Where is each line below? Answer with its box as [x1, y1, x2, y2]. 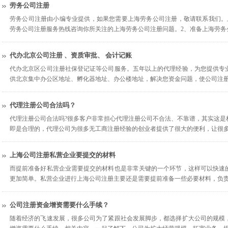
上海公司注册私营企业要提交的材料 [10, 151, 116, 159]
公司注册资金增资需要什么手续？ [10, 201, 109, 209]
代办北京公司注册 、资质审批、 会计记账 [10, 51, 132, 59]
